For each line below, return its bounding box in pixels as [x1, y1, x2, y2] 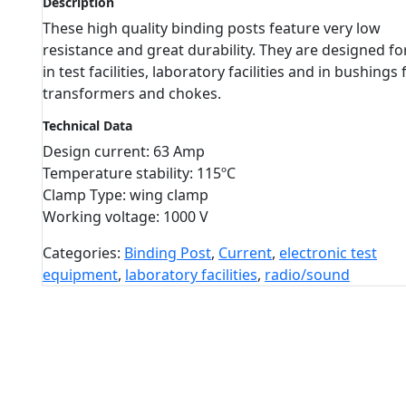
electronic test [279, 243, 377, 263]
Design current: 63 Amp [43, 141, 205, 161]
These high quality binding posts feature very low [43, 18, 381, 38]
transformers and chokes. [43, 83, 221, 103]
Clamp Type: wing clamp [43, 185, 208, 205]
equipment [43, 265, 118, 285]
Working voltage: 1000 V [43, 207, 208, 227]
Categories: [43, 243, 124, 263]
